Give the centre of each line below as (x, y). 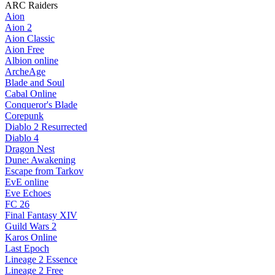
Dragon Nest (30, 149)
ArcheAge (25, 72)
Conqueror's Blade (41, 105)
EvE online (27, 182)
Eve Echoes (28, 193)
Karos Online (31, 238)
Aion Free (25, 50)
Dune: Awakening (40, 160)
